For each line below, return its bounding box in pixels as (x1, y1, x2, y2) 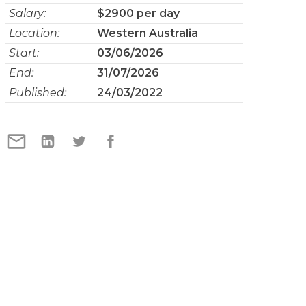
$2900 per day (97, 7, 180, 20)
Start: (9, 46, 39, 59)
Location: (9, 27, 59, 40)
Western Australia (97, 27, 198, 40)
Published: (9, 86, 66, 99)
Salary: (9, 7, 46, 20)
